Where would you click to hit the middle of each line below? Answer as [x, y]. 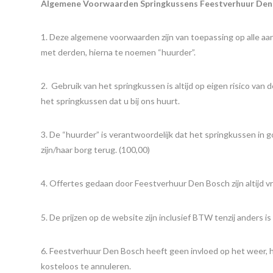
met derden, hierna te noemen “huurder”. [119, 52]
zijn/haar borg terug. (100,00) [96, 150]
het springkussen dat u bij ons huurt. [111, 101]
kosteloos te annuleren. [86, 266]
